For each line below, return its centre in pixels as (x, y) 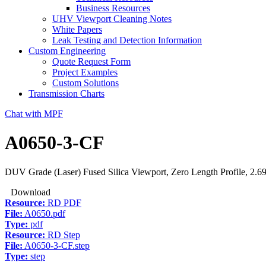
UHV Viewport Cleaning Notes (112, 19)
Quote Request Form (91, 61)
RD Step (63, 235)
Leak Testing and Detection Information (127, 40)
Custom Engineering (67, 51)
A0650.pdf (44, 213)
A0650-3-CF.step (56, 245)
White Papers (77, 29)
